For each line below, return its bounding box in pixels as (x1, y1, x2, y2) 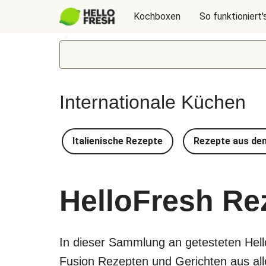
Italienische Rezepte (72, 135, 163, 147)
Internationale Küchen (59, 91, 246, 113)
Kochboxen (133, 11, 180, 22)
